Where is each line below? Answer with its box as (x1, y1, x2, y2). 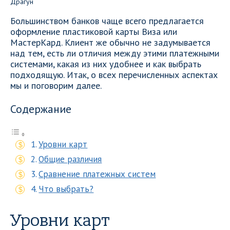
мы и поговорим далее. (10, 80, 102, 91)
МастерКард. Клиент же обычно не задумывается (10, 36, 210, 48)
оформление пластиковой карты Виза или (10, 26, 177, 37)
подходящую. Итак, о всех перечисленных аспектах (10, 69, 218, 81)
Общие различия (39, 154, 102, 165)
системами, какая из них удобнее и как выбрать (10, 58, 201, 70)
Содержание (10, 102, 71, 116)
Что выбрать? (39, 183, 94, 195)
